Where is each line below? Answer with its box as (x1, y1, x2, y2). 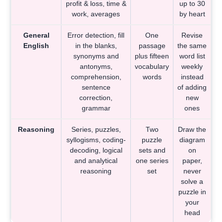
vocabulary (135, 62, 169, 70)
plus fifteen (135, 52, 169, 60)
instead (180, 72, 204, 81)
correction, (79, 93, 112, 102)
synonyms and (73, 52, 119, 60)
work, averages (72, 9, 120, 18)
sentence (81, 83, 111, 91)
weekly (181, 62, 203, 70)
